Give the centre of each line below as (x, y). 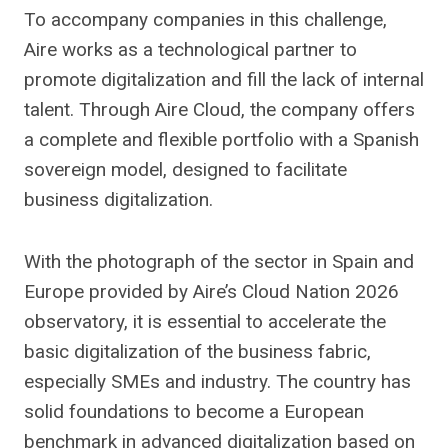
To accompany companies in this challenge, (205, 19)
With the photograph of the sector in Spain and (219, 261)
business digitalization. (118, 199)
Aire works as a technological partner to (190, 49)
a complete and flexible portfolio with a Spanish (221, 139)
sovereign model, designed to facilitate (185, 169)
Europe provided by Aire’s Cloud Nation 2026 (211, 291)
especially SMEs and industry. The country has (217, 381)
